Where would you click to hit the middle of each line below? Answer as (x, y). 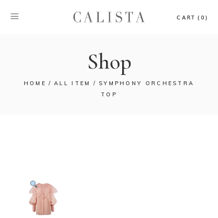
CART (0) (192, 17)
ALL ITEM (73, 83)
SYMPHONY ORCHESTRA (146, 83)
